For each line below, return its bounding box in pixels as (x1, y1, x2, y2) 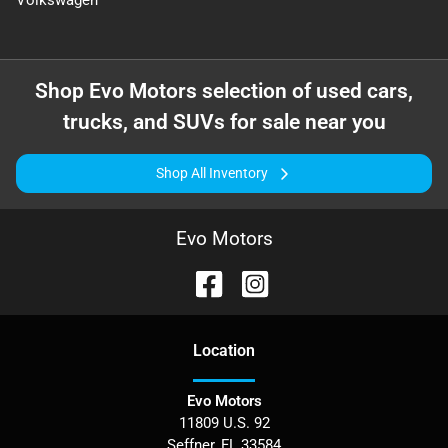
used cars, (316, 79, 413, 103)
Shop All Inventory (156, 165, 268, 181)
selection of (197, 79, 316, 103)
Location (193, 341, 255, 360)
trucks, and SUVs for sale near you (62, 110, 386, 134)
